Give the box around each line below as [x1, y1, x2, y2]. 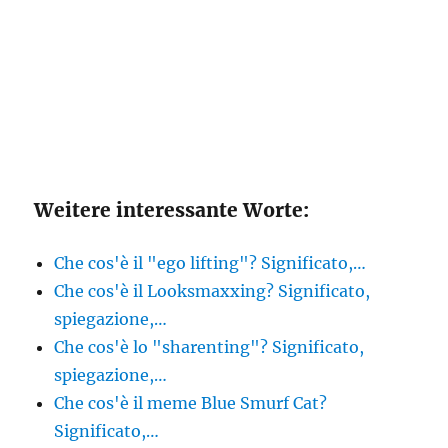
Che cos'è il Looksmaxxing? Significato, [54, 281, 371, 301]
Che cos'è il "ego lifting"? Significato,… [54, 253, 367, 273]
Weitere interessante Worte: [34, 198, 310, 222]
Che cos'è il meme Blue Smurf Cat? [54, 393, 328, 413]
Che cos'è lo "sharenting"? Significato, [54, 337, 365, 357]
